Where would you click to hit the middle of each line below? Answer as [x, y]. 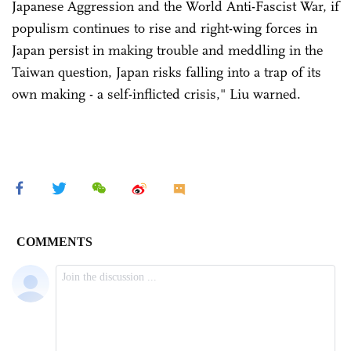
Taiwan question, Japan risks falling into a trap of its [166, 72]
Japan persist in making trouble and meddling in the [167, 50]
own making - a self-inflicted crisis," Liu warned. [156, 94]
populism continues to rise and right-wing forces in [165, 28]
